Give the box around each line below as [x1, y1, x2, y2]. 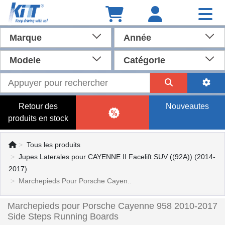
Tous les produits [27, 141, 80, 149]
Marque [10, 33, 42, 43]
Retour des [18, 102, 58, 110]
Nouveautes [165, 102, 209, 110]
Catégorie [123, 55, 165, 65]
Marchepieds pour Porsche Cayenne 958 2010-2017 [8, 201, 217, 211]
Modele [10, 55, 41, 65]
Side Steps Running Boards [8, 211, 119, 221]
